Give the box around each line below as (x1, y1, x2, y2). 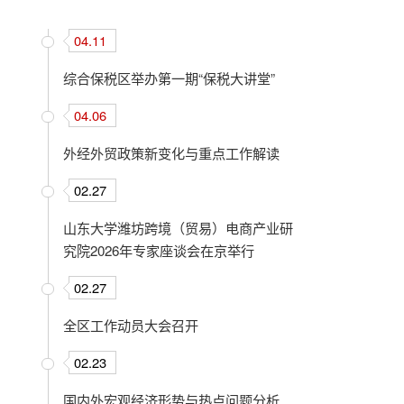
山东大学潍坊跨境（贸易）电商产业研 (63, 217, 294, 237)
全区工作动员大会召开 (63, 315, 199, 335)
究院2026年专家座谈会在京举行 (63, 240, 255, 260)
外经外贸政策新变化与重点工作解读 (63, 142, 280, 162)
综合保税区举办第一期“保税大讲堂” (63, 68, 276, 87)
